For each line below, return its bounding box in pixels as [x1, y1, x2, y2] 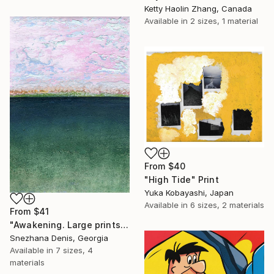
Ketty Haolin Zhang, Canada [144, 3, 252, 13]
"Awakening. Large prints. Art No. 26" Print [120, 220, 128, 231]
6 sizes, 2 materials [190, 199, 264, 210]
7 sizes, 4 [56, 245, 93, 256]
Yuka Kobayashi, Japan [144, 187, 234, 198]
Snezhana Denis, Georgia [10, 233, 108, 243]
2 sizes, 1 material [190, 15, 258, 26]
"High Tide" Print [144, 174, 219, 185]
